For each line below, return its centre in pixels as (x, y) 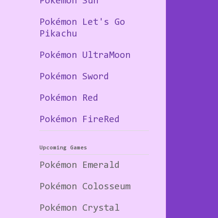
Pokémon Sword (74, 77)
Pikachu (58, 34)
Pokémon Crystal (80, 208)
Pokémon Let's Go (82, 23)
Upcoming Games (63, 148)
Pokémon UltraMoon (85, 56)
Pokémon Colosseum (85, 187)
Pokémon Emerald (80, 165)
